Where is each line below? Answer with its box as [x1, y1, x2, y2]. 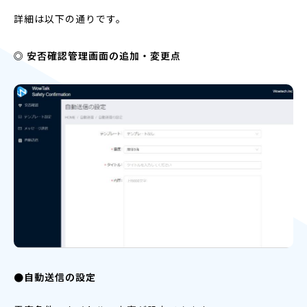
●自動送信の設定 [14, 269, 96, 284]
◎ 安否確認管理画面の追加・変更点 [14, 48, 181, 62]
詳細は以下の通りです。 [14, 11, 126, 25]
